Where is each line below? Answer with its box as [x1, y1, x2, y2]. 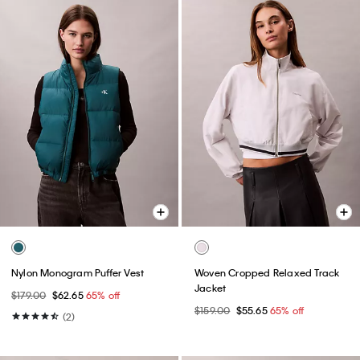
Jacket [194, 281, 227, 295]
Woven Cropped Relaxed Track [194, 266, 340, 280]
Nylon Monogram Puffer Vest [11, 266, 145, 280]
